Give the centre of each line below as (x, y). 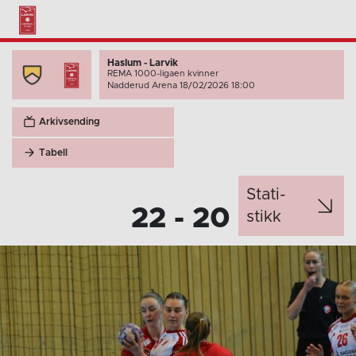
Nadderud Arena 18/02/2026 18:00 (181, 85)
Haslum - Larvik (144, 62)
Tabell (53, 153)
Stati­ (266, 194)
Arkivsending (70, 122)
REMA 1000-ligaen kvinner (164, 73)
